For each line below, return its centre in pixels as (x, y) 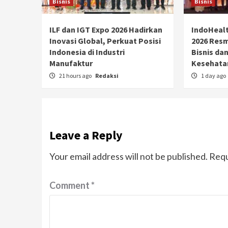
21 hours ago (76, 75)
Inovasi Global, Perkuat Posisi (105, 40)
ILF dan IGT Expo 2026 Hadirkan (106, 29)
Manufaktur (71, 63)
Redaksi (107, 75)
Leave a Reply (86, 135)
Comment (70, 185)
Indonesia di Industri (87, 52)
